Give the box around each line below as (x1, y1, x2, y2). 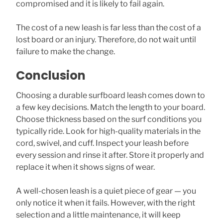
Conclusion (16, 67, 86, 84)
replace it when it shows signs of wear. (16, 162, 155, 172)
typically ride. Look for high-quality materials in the (16, 126, 201, 136)
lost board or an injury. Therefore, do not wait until (16, 34, 196, 44)
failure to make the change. (16, 46, 115, 56)
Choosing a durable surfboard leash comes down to (16, 90, 205, 100)
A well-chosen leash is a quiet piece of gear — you (16, 186, 196, 196)
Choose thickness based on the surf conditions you (16, 114, 202, 124)
